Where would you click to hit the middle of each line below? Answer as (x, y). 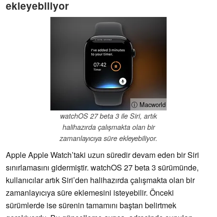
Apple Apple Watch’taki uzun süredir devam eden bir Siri (102, 155)
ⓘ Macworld (148, 105)
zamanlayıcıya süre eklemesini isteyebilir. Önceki (90, 193)
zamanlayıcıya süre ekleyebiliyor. (108, 138)
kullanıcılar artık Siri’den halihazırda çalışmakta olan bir (100, 180)
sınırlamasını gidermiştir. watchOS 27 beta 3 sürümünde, (102, 168)
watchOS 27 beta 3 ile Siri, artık (108, 116)
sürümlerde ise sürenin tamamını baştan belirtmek (91, 205)
